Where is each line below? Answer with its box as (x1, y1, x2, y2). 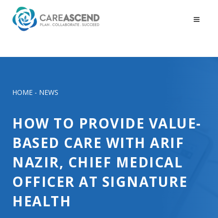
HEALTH (12, 192, 71, 210)
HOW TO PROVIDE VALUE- (12, 114, 201, 132)
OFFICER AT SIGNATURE (12, 172, 187, 191)
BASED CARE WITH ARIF (12, 133, 184, 152)
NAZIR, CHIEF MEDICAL (12, 153, 182, 171)
